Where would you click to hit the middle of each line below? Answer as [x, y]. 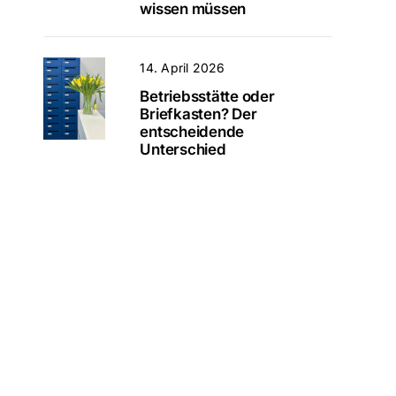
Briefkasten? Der [198, 114]
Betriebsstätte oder [207, 96]
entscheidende [192, 131]
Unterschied [183, 149]
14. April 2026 [183, 67]
